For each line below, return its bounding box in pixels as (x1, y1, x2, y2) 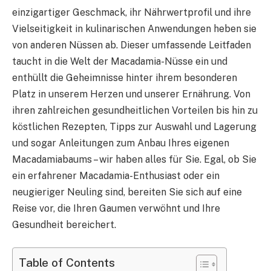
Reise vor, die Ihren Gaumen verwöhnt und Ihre (12, 202, 220, 214)
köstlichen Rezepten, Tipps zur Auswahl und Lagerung (12, 120, 256, 132)
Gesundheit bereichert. (12, 218, 116, 230)
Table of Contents (19, 256, 115, 270)
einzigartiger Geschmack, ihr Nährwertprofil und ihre (12, 6, 251, 18)
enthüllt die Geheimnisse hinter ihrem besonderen (12, 71, 237, 83)
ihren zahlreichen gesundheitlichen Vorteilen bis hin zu (12, 104, 258, 116)
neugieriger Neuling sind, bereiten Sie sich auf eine (12, 186, 242, 198)
